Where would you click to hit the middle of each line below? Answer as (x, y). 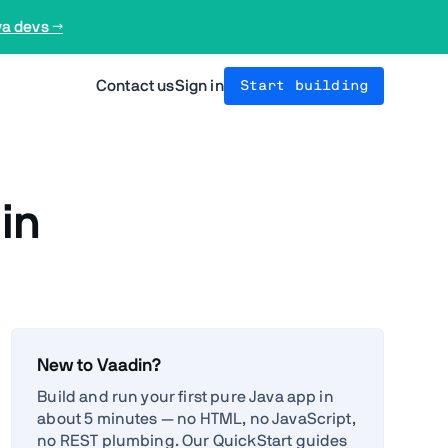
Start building (303, 86)
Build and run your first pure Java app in (185, 396)
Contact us (135, 86)
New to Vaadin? (100, 365)
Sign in (199, 86)
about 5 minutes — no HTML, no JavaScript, (196, 418)
